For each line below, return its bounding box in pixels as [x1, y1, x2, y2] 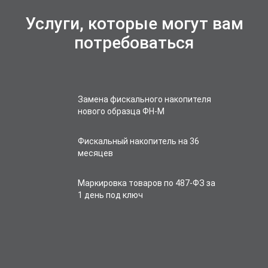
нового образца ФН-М [78, 106, 165, 116]
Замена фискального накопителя [78, 95, 211, 104]
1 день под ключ [78, 190, 143, 200]
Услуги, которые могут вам [25, 14, 243, 33]
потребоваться [74, 33, 194, 53]
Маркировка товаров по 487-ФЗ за [78, 178, 215, 188]
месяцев [78, 148, 113, 158]
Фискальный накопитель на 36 [78, 136, 199, 146]
